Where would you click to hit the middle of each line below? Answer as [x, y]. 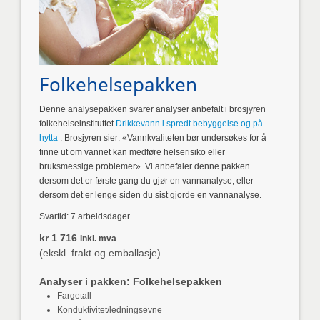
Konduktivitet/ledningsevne [110, 310]
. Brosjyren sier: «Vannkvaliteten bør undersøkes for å [162, 138]
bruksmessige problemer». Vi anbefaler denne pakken [145, 166]
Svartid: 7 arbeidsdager [85, 216]
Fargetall [75, 296]
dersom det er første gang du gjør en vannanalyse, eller [147, 181]
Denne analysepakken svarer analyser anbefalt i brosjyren [153, 109]
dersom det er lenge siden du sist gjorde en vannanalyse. [151, 195]
